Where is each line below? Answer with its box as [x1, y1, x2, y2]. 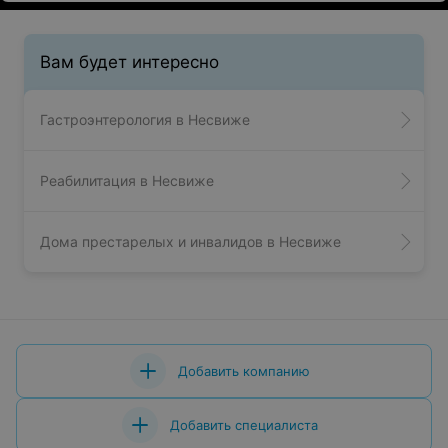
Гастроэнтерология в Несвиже [40, 111, 250, 128]
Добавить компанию [178, 363, 310, 379]
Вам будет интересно [40, 52, 219, 72]
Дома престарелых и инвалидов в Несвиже [40, 233, 341, 250]
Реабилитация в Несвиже [40, 172, 214, 189]
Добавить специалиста [170, 417, 318, 433]
